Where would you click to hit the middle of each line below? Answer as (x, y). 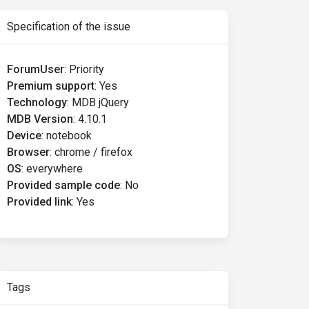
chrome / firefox (93, 152)
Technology (37, 102)
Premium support (51, 86)
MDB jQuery (100, 102)
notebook (69, 136)
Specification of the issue (69, 27)
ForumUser (36, 69)
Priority (87, 69)
